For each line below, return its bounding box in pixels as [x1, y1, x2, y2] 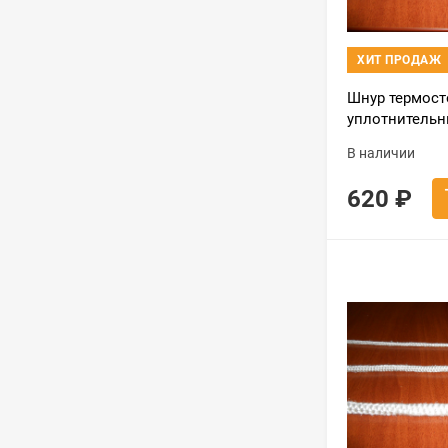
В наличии [347, 145, 415, 161]
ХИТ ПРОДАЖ [357, 53, 441, 67]
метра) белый [347, 131, 444, 149]
